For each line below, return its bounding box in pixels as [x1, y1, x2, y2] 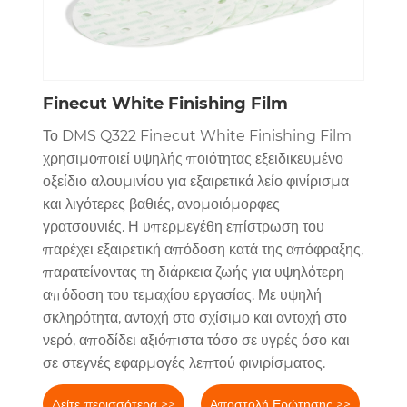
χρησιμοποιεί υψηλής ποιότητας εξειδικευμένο [42, 150, 343, 168]
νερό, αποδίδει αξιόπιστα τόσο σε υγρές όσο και [42, 332, 350, 350]
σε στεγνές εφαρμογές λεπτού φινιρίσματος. [42, 354, 325, 372]
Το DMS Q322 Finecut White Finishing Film [42, 127, 352, 145]
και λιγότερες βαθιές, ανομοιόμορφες [42, 195, 280, 213]
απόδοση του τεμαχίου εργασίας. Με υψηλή [42, 286, 322, 304]
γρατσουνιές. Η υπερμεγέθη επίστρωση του [42, 218, 324, 236]
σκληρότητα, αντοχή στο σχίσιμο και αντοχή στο [42, 309, 347, 327]
